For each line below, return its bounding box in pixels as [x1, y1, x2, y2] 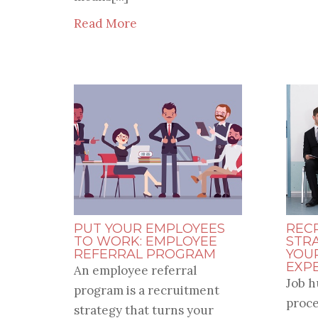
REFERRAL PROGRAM [73, 246, 216, 263]
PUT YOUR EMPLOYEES [73, 221, 225, 237]
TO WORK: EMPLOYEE [73, 234, 217, 250]
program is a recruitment [73, 283, 219, 299]
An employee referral [73, 263, 197, 279]
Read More [73, 16, 137, 32]
